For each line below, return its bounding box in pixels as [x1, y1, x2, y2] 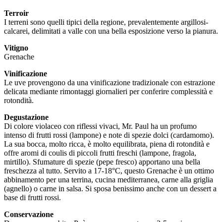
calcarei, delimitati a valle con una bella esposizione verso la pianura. [4, 27, 218, 36]
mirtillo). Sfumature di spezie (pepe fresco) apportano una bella [4, 158, 200, 166]
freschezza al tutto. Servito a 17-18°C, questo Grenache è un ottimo [4, 166, 214, 175]
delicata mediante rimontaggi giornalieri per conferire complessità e [4, 87, 213, 96]
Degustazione [4, 113, 49, 122]
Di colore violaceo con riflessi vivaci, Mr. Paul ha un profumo [4, 122, 197, 131]
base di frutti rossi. [4, 193, 61, 202]
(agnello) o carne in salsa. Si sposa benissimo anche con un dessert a [4, 184, 217, 193]
